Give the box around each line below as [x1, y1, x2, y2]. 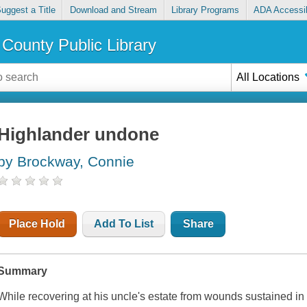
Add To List [94, 218, 154, 230]
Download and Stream [69, 5, 157, 16]
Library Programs [171, 5, 240, 16]
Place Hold [9, 218, 66, 230]
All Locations [236, 71, 300, 83]
